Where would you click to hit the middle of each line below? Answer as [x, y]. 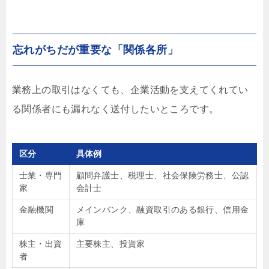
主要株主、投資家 [110, 244]
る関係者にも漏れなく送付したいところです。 [116, 109]
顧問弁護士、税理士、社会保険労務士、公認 [162, 176]
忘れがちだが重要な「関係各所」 [95, 50]
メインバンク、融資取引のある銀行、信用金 [162, 210]
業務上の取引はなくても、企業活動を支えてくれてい [130, 90]
